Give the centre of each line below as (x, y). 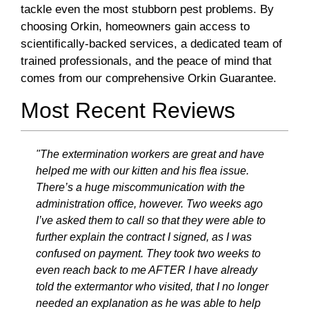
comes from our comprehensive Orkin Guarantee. (149, 79)
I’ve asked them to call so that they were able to (151, 221)
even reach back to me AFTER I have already (147, 270)
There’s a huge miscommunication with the (140, 188)
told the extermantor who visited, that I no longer (152, 287)
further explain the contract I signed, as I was (144, 237)
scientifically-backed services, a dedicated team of (151, 44)
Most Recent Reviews (128, 111)
